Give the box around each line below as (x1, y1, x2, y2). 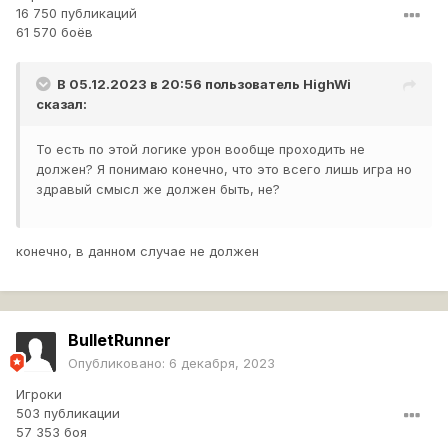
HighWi (303, 76, 351, 93)
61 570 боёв (16, 24, 93, 41)
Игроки (16, 386, 62, 403)
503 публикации (16, 405, 120, 422)
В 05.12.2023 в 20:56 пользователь (57, 76, 303, 93)
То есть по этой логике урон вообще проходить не (36, 141, 365, 158)
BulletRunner (68, 330, 171, 351)
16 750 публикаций (16, 5, 137, 22)
